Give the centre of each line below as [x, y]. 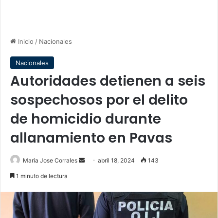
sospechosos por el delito [99, 100]
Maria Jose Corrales [50, 160]
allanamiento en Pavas [91, 138]
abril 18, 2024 [116, 160]
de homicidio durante [86, 119]
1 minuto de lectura [41, 176]
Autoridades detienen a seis [108, 81]
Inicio [25, 41]
